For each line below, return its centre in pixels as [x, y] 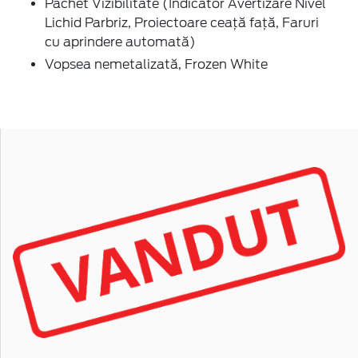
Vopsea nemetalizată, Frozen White [156, 64]
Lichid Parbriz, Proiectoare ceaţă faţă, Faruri [182, 22]
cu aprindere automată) [120, 42]
